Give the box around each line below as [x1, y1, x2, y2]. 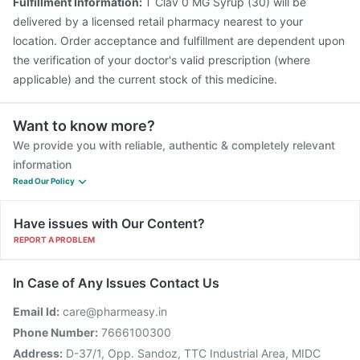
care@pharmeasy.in [63, 305, 167, 318]
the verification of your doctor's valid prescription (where [13, 53, 310, 67]
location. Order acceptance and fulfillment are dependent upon [13, 34, 345, 47]
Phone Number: [13, 325, 98, 339]
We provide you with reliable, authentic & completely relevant [13, 138, 335, 152]
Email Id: [13, 305, 59, 318]
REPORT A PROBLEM [14, 235, 95, 244]
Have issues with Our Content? [14, 215, 205, 231]
